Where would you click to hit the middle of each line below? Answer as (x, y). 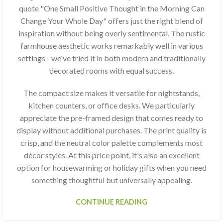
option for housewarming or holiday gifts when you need (111, 167)
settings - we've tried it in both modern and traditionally (111, 58)
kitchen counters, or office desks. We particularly (111, 105)
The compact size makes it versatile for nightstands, (111, 93)
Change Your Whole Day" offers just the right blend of (111, 20)
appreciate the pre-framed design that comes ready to (111, 117)
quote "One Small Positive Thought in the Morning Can (111, 8)
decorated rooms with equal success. (111, 70)
